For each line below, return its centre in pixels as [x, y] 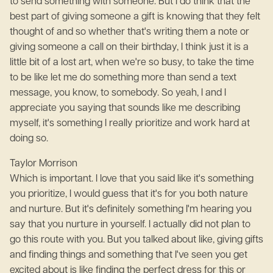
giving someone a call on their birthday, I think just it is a [129, 48]
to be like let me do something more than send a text [123, 78]
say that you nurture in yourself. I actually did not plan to [130, 225]
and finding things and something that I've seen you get [129, 255]
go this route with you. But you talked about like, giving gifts [136, 240]
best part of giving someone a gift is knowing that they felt [135, 17]
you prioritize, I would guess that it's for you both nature [129, 194]
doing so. [29, 139]
